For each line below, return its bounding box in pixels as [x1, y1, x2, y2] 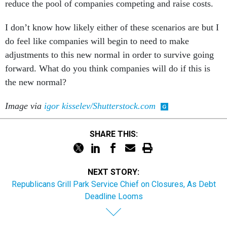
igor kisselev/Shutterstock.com [44, 101, 156, 111]
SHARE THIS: [94, 129, 138, 139]
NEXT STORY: [88, 167, 139, 177]
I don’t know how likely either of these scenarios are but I [5, 22, 219, 32]
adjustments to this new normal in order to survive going [5, 50, 214, 60]
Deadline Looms [84, 192, 143, 201]
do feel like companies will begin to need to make [5, 36, 189, 46]
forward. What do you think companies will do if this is [5, 63, 210, 73]
